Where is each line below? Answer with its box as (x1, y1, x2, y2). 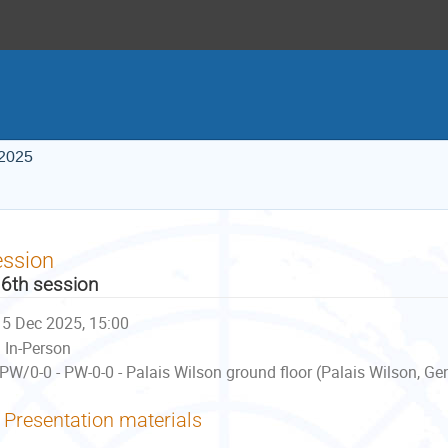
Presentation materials (4, 408, 202, 432)
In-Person (4, 337, 71, 359)
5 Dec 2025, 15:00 (2, 312, 130, 334)
